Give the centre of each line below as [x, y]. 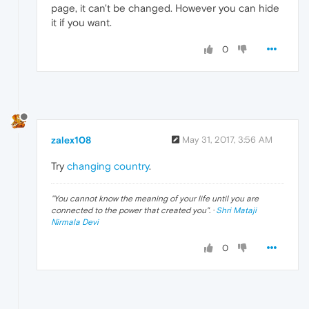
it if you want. [81, 23]
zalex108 [71, 140]
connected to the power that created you [129, 210]
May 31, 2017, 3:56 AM [227, 139]
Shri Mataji [236, 210]
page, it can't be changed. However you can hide [165, 8]
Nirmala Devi [75, 222]
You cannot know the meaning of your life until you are [156, 198]
